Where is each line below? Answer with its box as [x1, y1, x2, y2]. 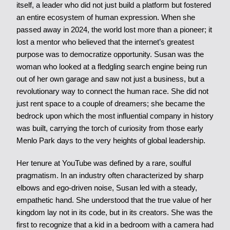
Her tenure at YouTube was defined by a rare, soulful [16, 159, 191, 167]
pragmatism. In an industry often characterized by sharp [16, 171, 203, 180]
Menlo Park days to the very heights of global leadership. [16, 136, 205, 145]
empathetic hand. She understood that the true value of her [16, 196, 212, 204]
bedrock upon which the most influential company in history [16, 111, 214, 120]
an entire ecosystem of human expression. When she [16, 13, 195, 22]
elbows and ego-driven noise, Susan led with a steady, [16, 183, 197, 192]
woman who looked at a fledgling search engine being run [16, 62, 207, 71]
